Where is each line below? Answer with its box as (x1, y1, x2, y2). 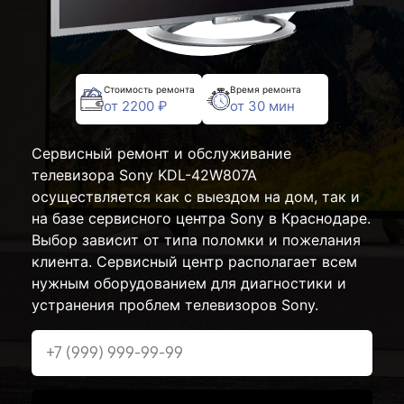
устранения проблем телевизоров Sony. (32, 296, 318, 314)
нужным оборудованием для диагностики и (32, 274, 346, 292)
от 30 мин (230, 96, 295, 115)
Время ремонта (230, 83, 301, 95)
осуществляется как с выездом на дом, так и (32, 188, 360, 206)
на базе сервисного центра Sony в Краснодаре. (32, 209, 371, 227)
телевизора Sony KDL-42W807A (32, 166, 257, 184)
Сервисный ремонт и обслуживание (32, 144, 291, 162)
